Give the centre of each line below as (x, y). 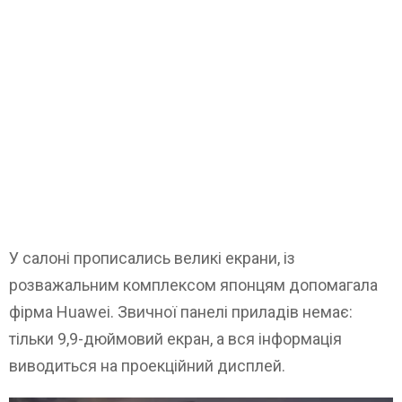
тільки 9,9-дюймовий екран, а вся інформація (175, 339)
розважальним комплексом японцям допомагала (193, 285)
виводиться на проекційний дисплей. (147, 366)
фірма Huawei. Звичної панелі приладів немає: (181, 312)
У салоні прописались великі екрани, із (152, 258)
